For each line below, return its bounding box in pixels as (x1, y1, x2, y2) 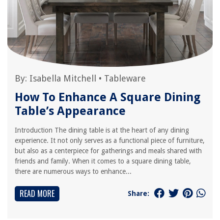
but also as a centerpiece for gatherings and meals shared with (15, 147, 202, 155)
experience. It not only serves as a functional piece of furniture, (15, 137, 205, 144)
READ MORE (20, 188, 55, 199)
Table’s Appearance (15, 104, 126, 118)
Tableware (104, 73, 146, 83)
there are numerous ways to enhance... (15, 167, 132, 175)
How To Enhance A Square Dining (15, 90, 200, 104)
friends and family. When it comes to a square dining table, (15, 157, 191, 165)
